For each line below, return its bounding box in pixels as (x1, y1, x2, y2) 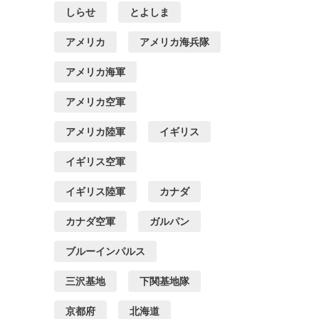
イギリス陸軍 (66, 186, 125, 198)
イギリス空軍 (66, 156, 125, 168)
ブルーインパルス (66, 246, 145, 258)
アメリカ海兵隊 (140, 36, 209, 48)
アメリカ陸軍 (66, 126, 125, 138)
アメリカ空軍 (66, 96, 125, 108)
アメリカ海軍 (66, 66, 125, 78)
